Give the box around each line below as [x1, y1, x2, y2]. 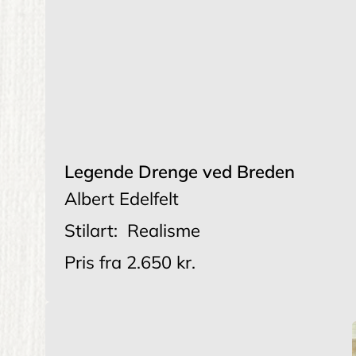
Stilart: [64, 219, 118, 242]
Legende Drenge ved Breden [64, 161, 295, 184]
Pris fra [64, 251, 122, 274]
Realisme [127, 219, 200, 242]
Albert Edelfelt [64, 188, 179, 211]
